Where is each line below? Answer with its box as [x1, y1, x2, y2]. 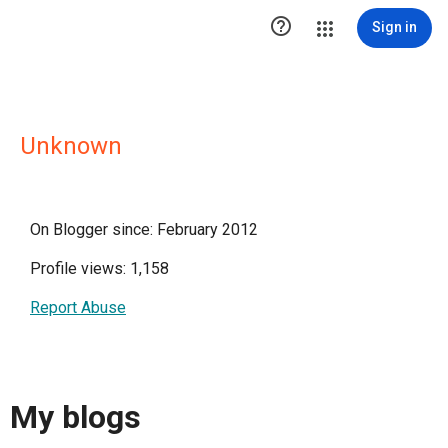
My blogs [10, 398, 141, 437]
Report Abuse [30, 298, 126, 317]
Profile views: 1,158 [30, 259, 169, 278]
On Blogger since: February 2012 [30, 220, 258, 239]
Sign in [372, 19, 417, 35]
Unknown [20, 132, 122, 160]
